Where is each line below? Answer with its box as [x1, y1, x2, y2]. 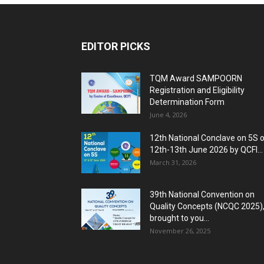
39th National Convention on [150, 190, 255, 199]
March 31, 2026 [150, 158, 196, 167]
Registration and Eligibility [150, 85, 245, 95]
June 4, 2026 [150, 110, 187, 119]
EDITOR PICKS [81, 40, 150, 52]
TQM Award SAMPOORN [150, 74, 242, 83]
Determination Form [150, 97, 225, 107]
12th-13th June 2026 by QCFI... [150, 145, 263, 154]
